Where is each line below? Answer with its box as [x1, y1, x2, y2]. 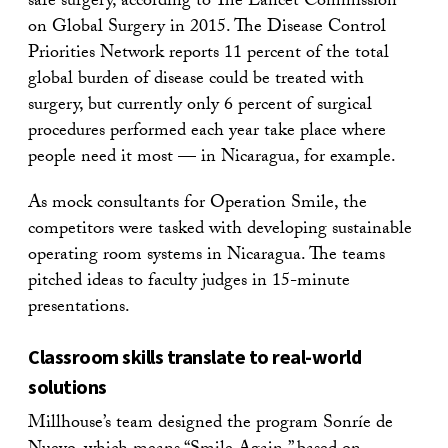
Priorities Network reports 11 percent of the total [28, 39, 389, 71]
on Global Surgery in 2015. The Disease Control [28, 13, 386, 45]
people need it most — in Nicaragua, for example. [28, 143, 396, 175]
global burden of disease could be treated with [28, 65, 364, 97]
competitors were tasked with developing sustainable [28, 215, 412, 247]
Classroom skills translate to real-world [28, 344, 361, 370]
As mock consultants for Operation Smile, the [28, 189, 367, 221]
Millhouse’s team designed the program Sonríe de [28, 409, 393, 441]
